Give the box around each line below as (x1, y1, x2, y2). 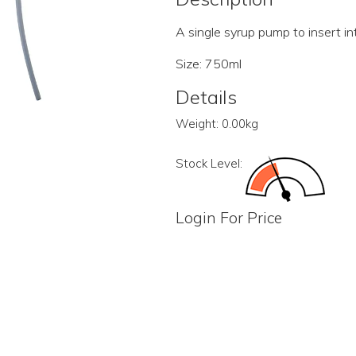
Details (175, 85, 237, 109)
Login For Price (175, 207, 282, 227)
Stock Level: (175, 156, 242, 171)
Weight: (175, 116, 219, 131)
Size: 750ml (175, 56, 242, 72)
